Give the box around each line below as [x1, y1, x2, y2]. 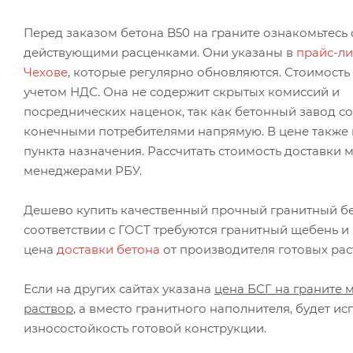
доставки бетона [57, 241, 160, 257]
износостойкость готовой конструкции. [24, 320, 266, 336]
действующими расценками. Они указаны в [24, 44, 296, 60]
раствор [24, 300, 73, 316]
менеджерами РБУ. [24, 162, 142, 178]
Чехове [24, 64, 68, 80]
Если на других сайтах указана [24, 281, 214, 296]
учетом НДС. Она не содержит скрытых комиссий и [24, 84, 340, 99]
